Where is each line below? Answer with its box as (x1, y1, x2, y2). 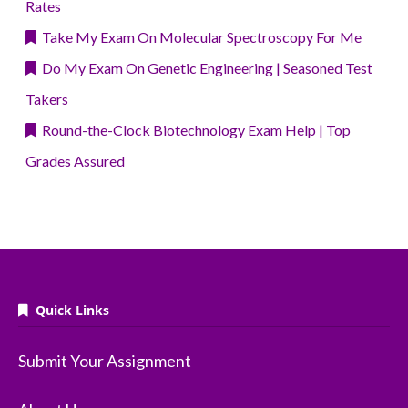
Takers (25, 90, 68, 108)
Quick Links (28, 301, 109, 320)
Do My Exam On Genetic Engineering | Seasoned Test (36, 59, 372, 77)
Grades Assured (25, 152, 125, 170)
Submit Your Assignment (18, 351, 191, 372)
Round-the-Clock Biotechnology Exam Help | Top (36, 121, 351, 139)
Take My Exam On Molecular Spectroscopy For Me (36, 28, 362, 46)
